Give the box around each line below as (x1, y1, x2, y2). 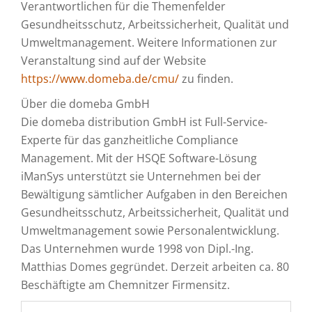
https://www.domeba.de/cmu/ (21, 71, 179, 86)
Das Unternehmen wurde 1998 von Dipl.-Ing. (21, 241, 253, 256)
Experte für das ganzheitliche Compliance (21, 132, 238, 148)
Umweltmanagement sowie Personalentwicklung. (21, 223, 279, 238)
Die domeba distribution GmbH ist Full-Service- (21, 114, 267, 130)
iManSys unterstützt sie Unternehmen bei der (21, 169, 261, 184)
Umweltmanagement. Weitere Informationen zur (21, 35, 277, 50)
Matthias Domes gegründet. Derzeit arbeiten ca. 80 (21, 259, 289, 274)
